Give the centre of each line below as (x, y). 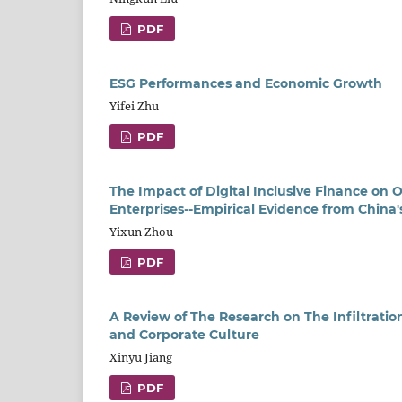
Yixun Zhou (141, 231)
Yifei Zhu (134, 105)
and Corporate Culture (184, 334)
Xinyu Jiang (141, 357)
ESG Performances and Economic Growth (246, 83)
